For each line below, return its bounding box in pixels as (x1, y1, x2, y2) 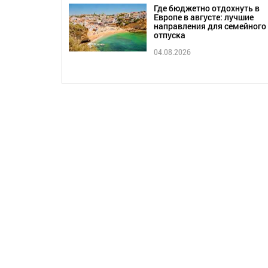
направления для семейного (154, 20, 266, 32)
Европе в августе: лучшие (154, 11, 254, 23)
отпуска (154, 29, 185, 41)
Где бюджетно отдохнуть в (154, 2, 260, 14)
